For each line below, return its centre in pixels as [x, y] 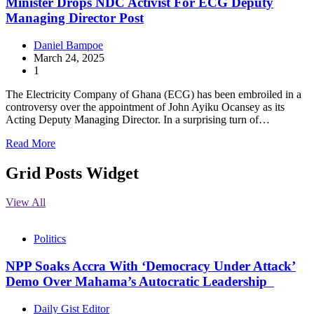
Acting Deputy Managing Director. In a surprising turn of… [138, 119]
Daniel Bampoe [68, 45]
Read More [30, 143]
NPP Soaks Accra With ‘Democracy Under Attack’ [151, 266]
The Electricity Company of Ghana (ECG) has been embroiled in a [153, 94]
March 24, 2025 [69, 57]
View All [26, 203]
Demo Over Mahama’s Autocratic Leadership [140, 282]
